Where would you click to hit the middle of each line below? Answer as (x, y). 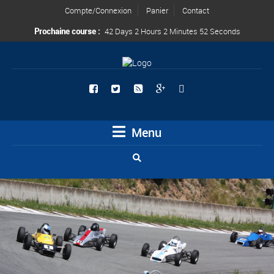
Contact (196, 10)
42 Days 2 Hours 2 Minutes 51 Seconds (172, 31)
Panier (157, 10)
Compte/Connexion (98, 10)
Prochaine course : (68, 31)
